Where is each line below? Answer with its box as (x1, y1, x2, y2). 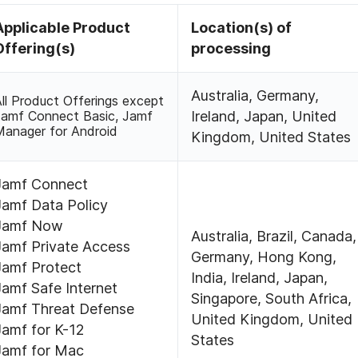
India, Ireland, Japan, (191, 269, 328, 287)
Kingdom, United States (191, 129, 352, 146)
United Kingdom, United (191, 311, 353, 328)
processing (191, 40, 272, 58)
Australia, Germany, (191, 87, 320, 105)
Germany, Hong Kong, (191, 249, 337, 266)
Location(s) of (191, 19, 292, 37)
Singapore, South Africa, (191, 290, 352, 308)
